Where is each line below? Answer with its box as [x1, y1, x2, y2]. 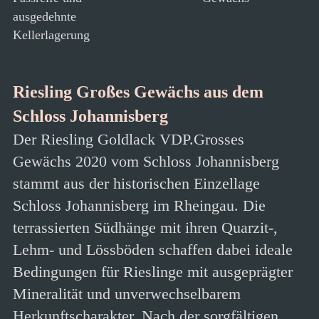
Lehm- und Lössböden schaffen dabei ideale [13, 241, 293, 258]
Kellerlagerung [13, 28, 90, 42]
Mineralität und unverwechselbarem [13, 285, 241, 303]
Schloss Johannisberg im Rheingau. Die [13, 197, 266, 214]
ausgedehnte [13, 9, 76, 23]
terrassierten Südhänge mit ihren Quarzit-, [13, 219, 278, 236]
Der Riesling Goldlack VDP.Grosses [13, 130, 244, 148]
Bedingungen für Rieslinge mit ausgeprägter [13, 263, 293, 281]
